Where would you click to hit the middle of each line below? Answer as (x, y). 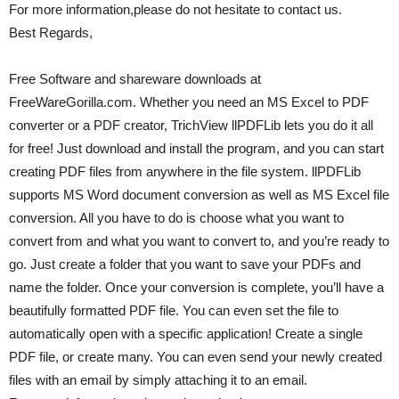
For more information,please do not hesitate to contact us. (175, 10)
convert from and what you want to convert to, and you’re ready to (199, 241)
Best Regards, (51, 33)
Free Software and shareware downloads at (135, 79)
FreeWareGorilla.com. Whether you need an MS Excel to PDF (189, 102)
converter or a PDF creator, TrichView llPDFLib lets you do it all (191, 126)
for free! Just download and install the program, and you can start (196, 149)
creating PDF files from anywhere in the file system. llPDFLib (185, 172)
